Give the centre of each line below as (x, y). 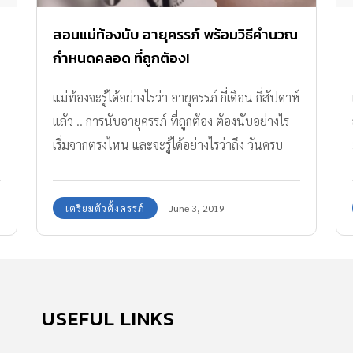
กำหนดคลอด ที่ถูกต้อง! (121, 58)
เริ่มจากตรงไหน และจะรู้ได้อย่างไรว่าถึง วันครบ (168, 145)
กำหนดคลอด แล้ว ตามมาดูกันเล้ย (137, 169)
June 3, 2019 (197, 208)
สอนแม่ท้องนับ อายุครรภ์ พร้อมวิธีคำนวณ (175, 35)
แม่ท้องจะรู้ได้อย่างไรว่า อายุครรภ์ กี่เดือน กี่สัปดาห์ (176, 98)
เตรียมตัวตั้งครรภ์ (105, 208)
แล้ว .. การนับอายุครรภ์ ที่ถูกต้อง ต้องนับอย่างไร (171, 121)
